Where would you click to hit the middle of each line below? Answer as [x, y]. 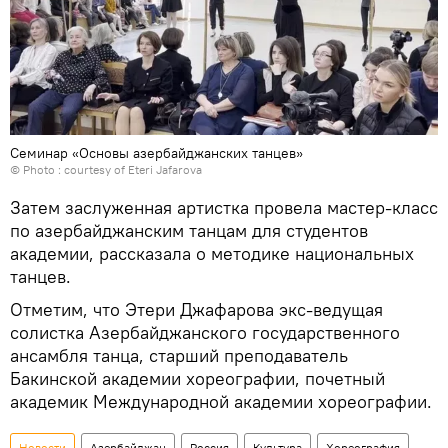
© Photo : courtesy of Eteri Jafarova [106, 169]
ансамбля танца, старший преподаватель [179, 355]
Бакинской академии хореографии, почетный [197, 378]
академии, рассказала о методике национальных [212, 253]
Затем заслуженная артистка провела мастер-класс [224, 207]
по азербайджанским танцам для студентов [189, 230]
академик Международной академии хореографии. [221, 401]
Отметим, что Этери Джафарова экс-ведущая [196, 309]
